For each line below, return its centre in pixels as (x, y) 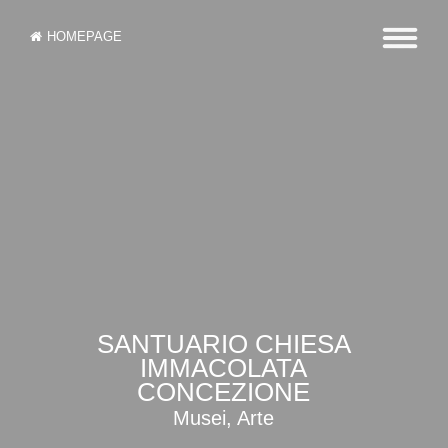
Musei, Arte (224, 418)
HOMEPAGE (84, 36)
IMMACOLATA (224, 368)
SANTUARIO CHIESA (223, 344)
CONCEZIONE (224, 392)
